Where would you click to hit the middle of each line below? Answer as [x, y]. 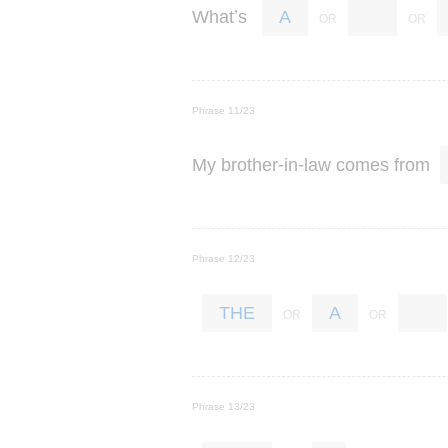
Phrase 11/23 [223, 110]
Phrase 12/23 [223, 258]
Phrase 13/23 [223, 406]
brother [249, 164]
